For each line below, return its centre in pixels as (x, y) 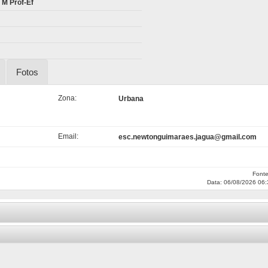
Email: (68, 136)
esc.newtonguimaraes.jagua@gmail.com (188, 137)
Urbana (131, 99)
